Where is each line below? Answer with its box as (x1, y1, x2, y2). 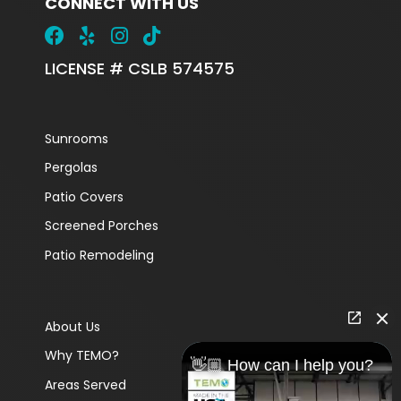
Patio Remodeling (44, 245, 154, 264)
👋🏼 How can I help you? (191, 356, 373, 374)
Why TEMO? (44, 346, 119, 364)
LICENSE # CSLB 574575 (44, 56, 235, 80)
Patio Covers (44, 187, 124, 206)
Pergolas (44, 158, 98, 176)
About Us (44, 317, 100, 336)
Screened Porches (44, 217, 158, 235)
